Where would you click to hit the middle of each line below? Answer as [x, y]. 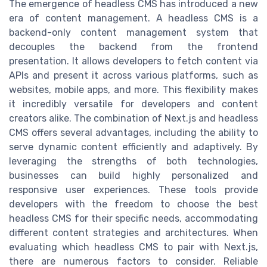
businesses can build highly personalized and [133, 176]
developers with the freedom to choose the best [133, 204]
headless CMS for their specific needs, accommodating [133, 219]
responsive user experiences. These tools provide [133, 190]
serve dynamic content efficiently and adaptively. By [133, 147]
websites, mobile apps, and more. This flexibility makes [133, 90]
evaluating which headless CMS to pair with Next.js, [133, 247]
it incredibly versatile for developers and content [133, 104]
